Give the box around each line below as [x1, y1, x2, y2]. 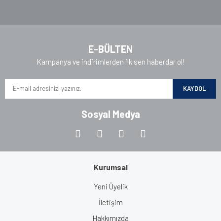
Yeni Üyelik [93, 182, 128, 191]
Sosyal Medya [81, 108, 140, 120]
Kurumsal [93, 162, 128, 172]
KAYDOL [183, 84, 206, 93]
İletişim [98, 197, 123, 207]
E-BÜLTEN [88, 42, 133, 55]
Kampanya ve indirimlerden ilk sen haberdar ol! [36, 57, 185, 66]
